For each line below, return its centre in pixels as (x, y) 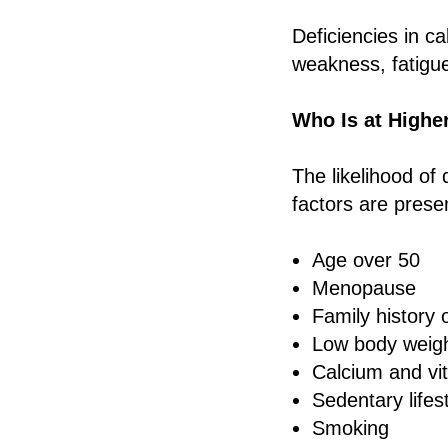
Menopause (364, 287)
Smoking (350, 427)
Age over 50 (366, 259)
